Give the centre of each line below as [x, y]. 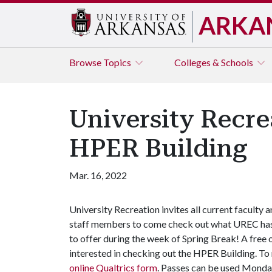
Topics [118, 62]
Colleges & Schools [215, 62]
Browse [86, 62]
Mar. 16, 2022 [98, 175]
